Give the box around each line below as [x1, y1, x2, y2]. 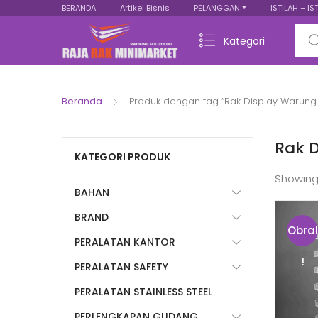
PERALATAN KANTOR [75, 235, 175, 249]
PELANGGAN [194, 2, 240, 13]
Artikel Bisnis [120, 2, 170, 13]
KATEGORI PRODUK [75, 150, 170, 164]
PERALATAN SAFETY [75, 260, 168, 274]
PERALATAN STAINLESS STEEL [75, 285, 212, 299]
